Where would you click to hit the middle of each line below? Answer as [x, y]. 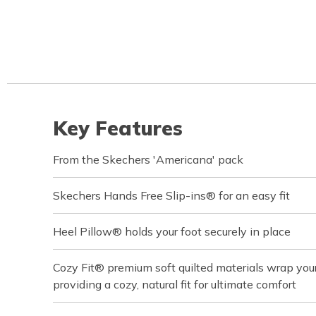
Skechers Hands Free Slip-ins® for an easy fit [171, 196]
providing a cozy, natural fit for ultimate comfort [175, 285]
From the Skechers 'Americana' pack [148, 160]
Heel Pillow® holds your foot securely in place [172, 232]
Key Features [118, 128]
